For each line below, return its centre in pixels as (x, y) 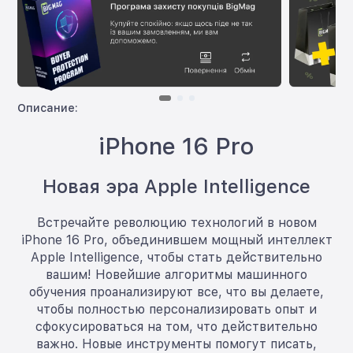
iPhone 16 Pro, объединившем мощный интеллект (176, 240)
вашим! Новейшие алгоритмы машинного (176, 275)
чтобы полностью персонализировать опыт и (176, 310)
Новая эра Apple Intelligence (176, 187)
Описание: (48, 108)
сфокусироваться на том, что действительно (176, 327)
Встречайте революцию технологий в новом (176, 223)
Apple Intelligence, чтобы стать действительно (176, 258)
